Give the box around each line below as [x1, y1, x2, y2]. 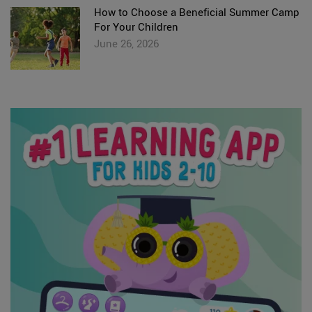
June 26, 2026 [94, 36, 159, 50]
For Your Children [94, 19, 178, 33]
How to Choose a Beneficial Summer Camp [94, 4, 299, 19]
